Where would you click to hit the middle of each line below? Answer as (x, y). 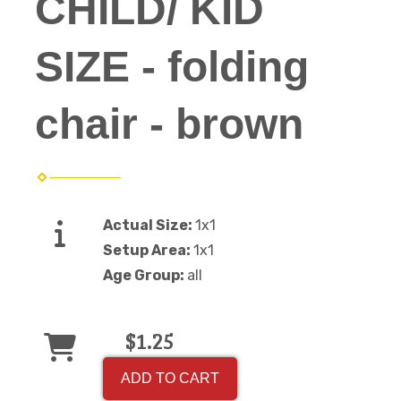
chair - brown (169, 124)
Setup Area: (148, 250)
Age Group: (145, 275)
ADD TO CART (170, 378)
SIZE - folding (172, 66)
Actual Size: (149, 225)
